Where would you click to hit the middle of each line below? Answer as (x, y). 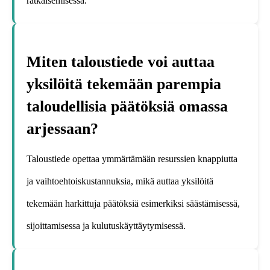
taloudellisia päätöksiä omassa (127, 107)
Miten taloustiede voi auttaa (121, 62)
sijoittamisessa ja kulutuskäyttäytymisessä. (106, 225)
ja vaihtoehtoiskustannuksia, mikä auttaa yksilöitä (120, 181)
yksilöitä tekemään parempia (124, 84)
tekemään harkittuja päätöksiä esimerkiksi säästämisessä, (133, 203)
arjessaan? (62, 129)
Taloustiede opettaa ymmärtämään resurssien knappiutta (132, 159)
